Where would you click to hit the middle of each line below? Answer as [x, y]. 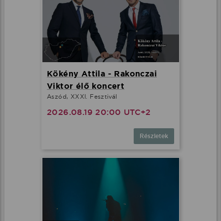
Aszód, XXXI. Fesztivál [82, 97]
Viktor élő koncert [86, 86]
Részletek [154, 136]
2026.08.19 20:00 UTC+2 [99, 112]
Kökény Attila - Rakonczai [102, 74]
